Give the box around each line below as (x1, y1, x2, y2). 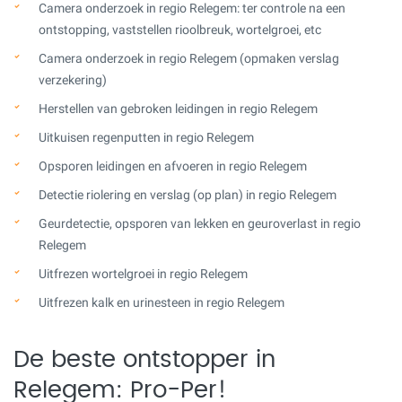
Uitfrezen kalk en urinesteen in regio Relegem (39, 294, 284, 310)
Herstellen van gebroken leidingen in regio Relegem (39, 100, 318, 116)
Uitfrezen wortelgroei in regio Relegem (39, 266, 248, 281)
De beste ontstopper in (13, 347, 275, 371)
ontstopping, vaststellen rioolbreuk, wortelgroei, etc (39, 22, 321, 37)
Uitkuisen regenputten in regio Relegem (39, 129, 254, 144)
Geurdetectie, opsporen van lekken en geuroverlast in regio (39, 215, 361, 231)
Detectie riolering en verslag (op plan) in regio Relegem (39, 187, 336, 202)
